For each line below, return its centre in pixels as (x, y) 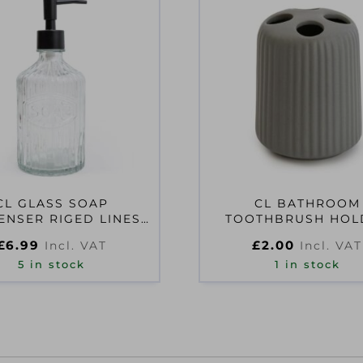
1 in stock (307, 265)
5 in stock (52, 265)
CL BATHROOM (307, 203)
